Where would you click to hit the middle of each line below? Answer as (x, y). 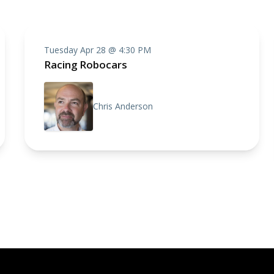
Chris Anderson (123, 106)
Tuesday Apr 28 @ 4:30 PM (98, 50)
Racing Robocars (86, 65)
